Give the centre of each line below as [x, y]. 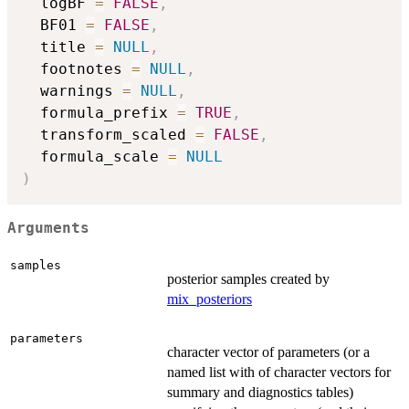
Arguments [48, 228]
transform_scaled [109, 135]
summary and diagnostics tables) [260, 393]
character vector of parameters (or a [268, 352]
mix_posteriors [210, 299]
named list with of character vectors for [279, 372]
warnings [72, 91]
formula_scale [95, 157]
